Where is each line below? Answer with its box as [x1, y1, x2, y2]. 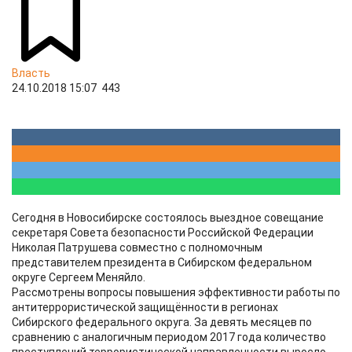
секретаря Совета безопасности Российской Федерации [12, 226, 313, 239]
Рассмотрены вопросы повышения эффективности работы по [12, 286, 340, 299]
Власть [12, 67, 50, 79]
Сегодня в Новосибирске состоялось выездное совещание [12, 211, 324, 224]
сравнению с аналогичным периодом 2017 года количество [12, 331, 326, 343]
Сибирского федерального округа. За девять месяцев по [12, 316, 312, 328]
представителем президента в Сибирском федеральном [12, 256, 312, 269]
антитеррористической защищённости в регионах [12, 301, 278, 313]
